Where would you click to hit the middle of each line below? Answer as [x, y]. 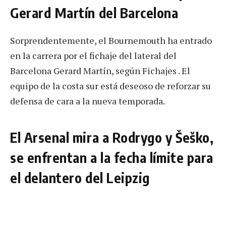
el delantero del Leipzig [80, 177]
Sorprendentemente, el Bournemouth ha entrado [111, 41]
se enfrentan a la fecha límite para [112, 157]
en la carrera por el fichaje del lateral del [93, 56]
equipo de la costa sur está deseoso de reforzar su [110, 86]
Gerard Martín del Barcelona [94, 13]
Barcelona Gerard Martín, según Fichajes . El [100, 71]
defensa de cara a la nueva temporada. [88, 101]
